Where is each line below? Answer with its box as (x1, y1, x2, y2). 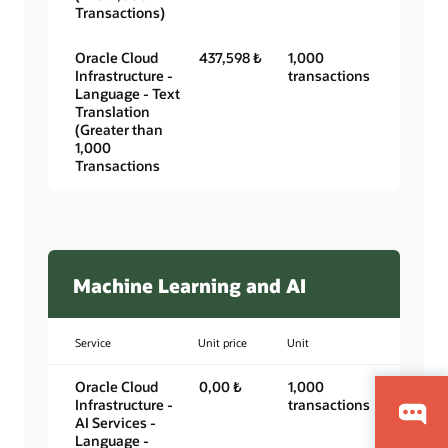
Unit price (197, 335, 247, 351)
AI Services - (75, 413, 156, 433)
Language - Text (75, 84, 180, 104)
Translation (75, 102, 150, 122)
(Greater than (75, 120, 163, 140)
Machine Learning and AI (73, 272, 306, 298)
